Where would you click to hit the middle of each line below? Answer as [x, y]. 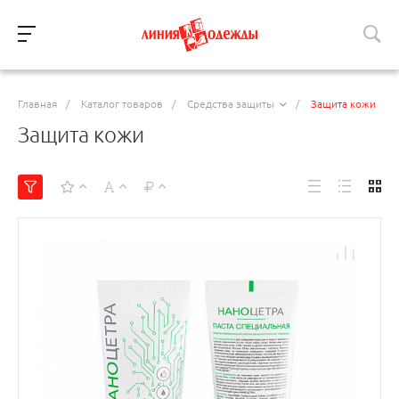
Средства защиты [231, 104]
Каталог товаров [122, 104]
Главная [37, 104]
